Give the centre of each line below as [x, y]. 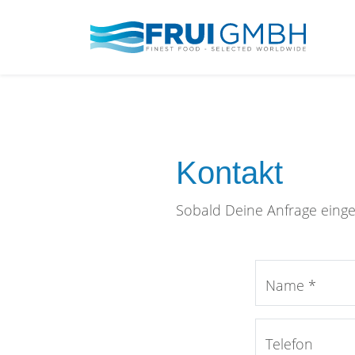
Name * [291, 285]
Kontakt [229, 173]
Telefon [289, 344]
